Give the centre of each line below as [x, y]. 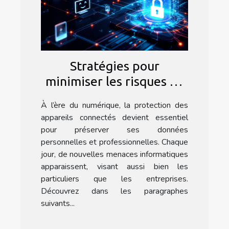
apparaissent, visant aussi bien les [114, 167]
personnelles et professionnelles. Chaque [114, 142]
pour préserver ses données [114, 130]
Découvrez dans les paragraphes [114, 191]
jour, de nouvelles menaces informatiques [114, 155]
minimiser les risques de [114, 82]
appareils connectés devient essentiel [114, 118]
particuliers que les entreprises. [114, 179]
